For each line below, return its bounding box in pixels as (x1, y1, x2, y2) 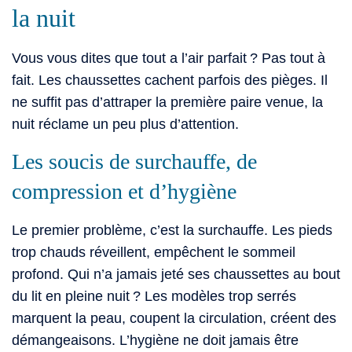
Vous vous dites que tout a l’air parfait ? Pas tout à (12, 50, 325, 67)
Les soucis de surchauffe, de (12, 148, 257, 174)
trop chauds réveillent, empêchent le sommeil (12, 244, 295, 260)
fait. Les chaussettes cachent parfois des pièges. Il (12, 72, 328, 89)
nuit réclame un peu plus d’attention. (12, 116, 239, 133)
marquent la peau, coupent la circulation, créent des (12, 310, 336, 326)
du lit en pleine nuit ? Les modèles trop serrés (12, 288, 296, 304)
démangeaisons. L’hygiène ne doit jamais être (12, 332, 299, 348)
